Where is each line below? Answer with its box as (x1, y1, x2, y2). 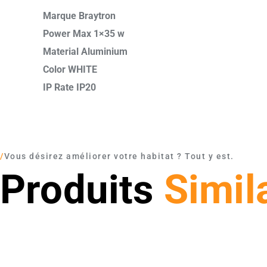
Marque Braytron (43, 10, 116, 22)
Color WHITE (43, 64, 97, 76)
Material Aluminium (43, 46, 128, 58)
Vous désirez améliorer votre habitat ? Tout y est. (4, 151, 234, 162)
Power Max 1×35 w (43, 28, 125, 40)
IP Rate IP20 (43, 82, 96, 94)
